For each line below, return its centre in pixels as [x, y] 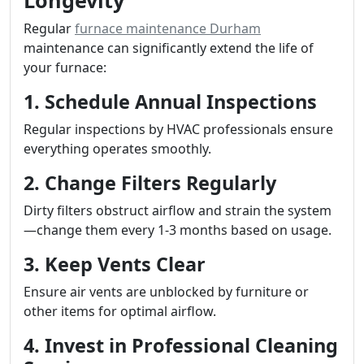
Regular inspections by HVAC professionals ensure [178, 129]
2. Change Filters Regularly [150, 183]
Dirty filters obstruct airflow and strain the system [178, 210]
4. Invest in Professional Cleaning [181, 345]
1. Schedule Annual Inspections [170, 102]
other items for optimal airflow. [120, 311]
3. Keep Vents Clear [115, 264]
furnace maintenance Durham [168, 28]
